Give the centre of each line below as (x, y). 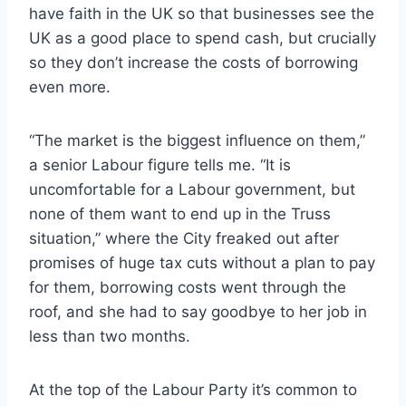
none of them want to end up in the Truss (180, 213)
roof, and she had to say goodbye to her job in (198, 311)
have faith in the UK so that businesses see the (202, 13)
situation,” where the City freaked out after (184, 238)
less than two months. (110, 336)
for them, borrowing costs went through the (188, 287)
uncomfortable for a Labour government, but (192, 189)
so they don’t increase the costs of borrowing (193, 62)
